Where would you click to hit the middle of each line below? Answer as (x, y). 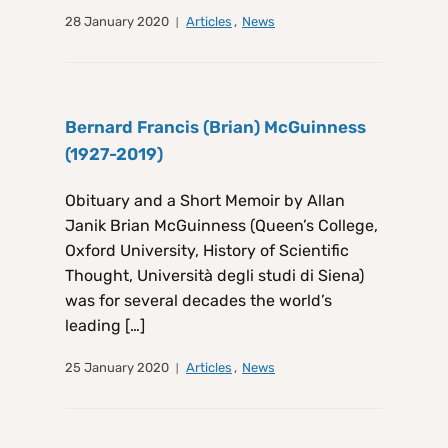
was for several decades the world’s (198, 301)
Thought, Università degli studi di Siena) (214, 276)
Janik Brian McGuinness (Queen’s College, (221, 226)
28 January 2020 (117, 22)
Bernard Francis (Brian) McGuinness (215, 127)
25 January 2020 (117, 368)
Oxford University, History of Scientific (207, 251)
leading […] (105, 326)
